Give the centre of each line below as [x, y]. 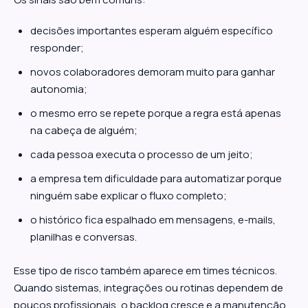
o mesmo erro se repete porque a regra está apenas [156, 113]
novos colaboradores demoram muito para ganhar [153, 72]
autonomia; [59, 89]
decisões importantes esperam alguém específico [152, 31]
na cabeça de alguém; [84, 130]
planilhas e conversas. [84, 237]
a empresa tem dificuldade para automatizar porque [156, 178]
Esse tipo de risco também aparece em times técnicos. [145, 271]
